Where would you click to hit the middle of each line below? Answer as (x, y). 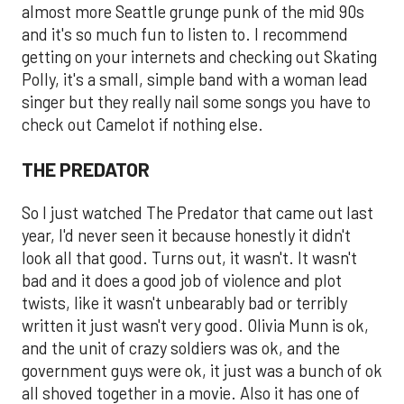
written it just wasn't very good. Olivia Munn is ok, (195, 325)
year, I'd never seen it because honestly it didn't (186, 235)
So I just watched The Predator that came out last (197, 212)
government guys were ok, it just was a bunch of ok (202, 370)
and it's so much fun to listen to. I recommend (185, 34)
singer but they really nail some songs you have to (196, 101)
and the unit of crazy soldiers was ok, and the (181, 348)
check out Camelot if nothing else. (142, 124)
